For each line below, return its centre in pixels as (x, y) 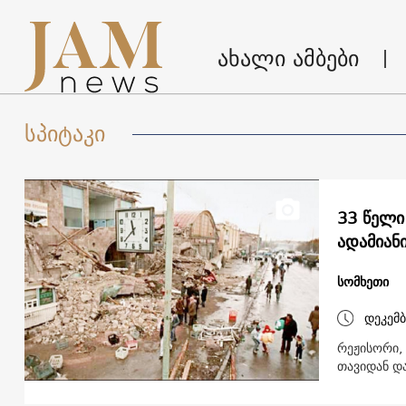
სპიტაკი (64, 134)
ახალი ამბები (288, 58)
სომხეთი (362, 282)
